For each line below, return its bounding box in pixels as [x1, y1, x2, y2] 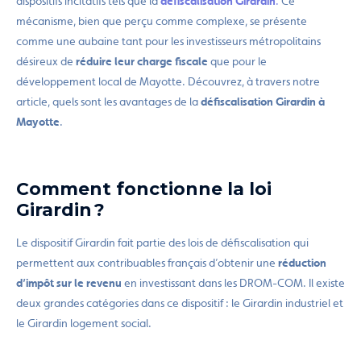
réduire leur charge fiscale [76, 55, 208, 68]
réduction [278, 256, 326, 269]
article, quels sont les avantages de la [16, 95, 201, 108]
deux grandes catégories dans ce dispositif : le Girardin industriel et [16, 297, 343, 309]
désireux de [16, 55, 76, 68]
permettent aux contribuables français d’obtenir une [16, 256, 278, 269]
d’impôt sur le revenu [16, 276, 124, 289]
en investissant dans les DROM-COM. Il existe [124, 276, 345, 289]
